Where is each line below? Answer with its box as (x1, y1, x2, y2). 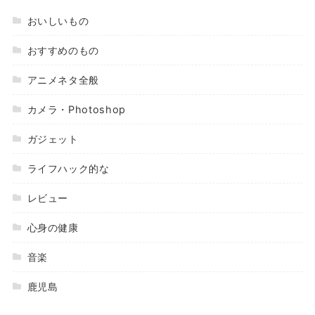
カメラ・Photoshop (27, 103, 126, 115)
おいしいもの (27, 14, 89, 27)
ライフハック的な (27, 162, 110, 174)
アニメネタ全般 (27, 73, 100, 86)
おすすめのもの (27, 44, 100, 56)
